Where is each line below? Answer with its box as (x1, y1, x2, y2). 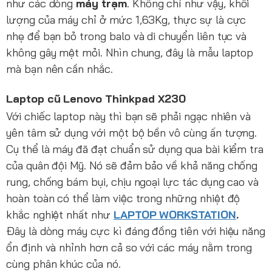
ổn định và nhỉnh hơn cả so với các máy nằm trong (6, 240, 253, 255)
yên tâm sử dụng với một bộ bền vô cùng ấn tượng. (6, 126, 257, 140)
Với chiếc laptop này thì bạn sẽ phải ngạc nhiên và (6, 109, 251, 124)
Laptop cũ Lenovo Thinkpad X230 (6, 92, 186, 106)
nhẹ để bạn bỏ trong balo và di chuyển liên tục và (6, 29, 247, 44)
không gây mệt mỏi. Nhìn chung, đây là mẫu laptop (6, 46, 254, 60)
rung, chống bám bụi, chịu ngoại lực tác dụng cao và (6, 175, 259, 189)
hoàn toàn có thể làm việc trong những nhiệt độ (6, 191, 240, 206)
